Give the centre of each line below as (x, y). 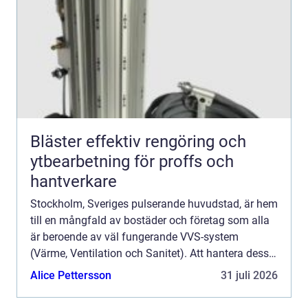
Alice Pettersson (71, 276)
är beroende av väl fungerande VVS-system (134, 237)
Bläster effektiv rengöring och (58, 142)
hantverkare (74, 182)
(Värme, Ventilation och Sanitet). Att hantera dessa (153, 254)
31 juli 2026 (249, 276)
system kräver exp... (78, 270)
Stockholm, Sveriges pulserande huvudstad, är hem (154, 204)
